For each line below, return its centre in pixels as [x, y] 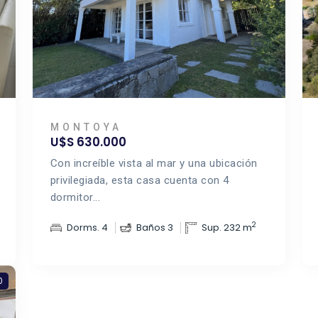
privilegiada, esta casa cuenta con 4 [139, 180]
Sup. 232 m [226, 227]
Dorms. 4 [87, 227]
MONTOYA [86, 127]
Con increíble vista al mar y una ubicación [154, 163]
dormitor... [75, 197]
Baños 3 [154, 227]
